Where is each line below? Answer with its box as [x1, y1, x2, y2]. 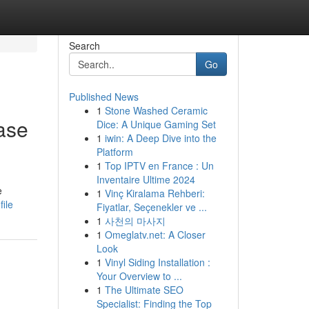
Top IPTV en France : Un [104, 159, 214, 172]
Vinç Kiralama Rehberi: [104, 186, 205, 200]
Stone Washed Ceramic [104, 103, 208, 117]
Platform [96, 145, 133, 159]
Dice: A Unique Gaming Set [96, 117, 216, 131]
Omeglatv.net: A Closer [104, 228, 206, 241]
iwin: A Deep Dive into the [104, 131, 217, 145]
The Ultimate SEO [104, 283, 183, 297]
